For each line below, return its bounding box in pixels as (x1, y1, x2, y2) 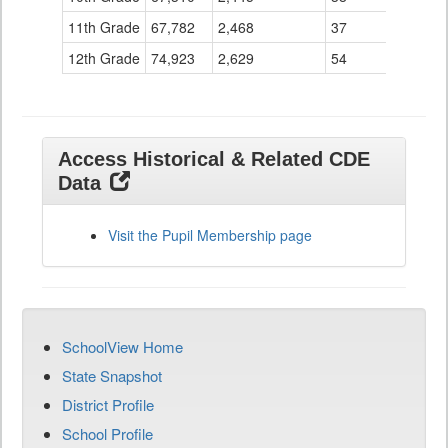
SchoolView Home (62, 336, 183, 358)
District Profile (62, 394, 154, 416)
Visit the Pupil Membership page (108, 225, 312, 246)
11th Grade (68, 17, 140, 38)
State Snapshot (62, 365, 162, 387)
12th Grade (68, 48, 140, 69)
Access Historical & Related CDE (58, 148, 370, 171)
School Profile (62, 423, 153, 445)
